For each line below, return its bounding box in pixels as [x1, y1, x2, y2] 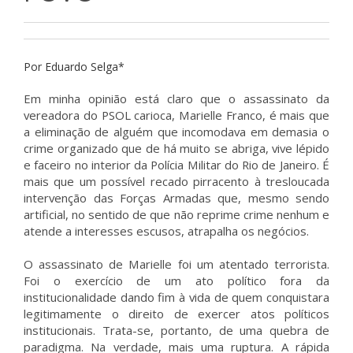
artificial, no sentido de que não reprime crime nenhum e [24, 206, 329, 222]
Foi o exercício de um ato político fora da [24, 273, 329, 288]
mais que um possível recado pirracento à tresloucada [24, 173, 329, 189]
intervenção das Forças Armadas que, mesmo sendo [24, 190, 329, 206]
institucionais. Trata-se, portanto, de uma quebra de [24, 322, 329, 338]
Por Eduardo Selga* [24, 59, 124, 74]
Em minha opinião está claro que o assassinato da [24, 91, 329, 106]
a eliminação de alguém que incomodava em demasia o [24, 124, 329, 139]
